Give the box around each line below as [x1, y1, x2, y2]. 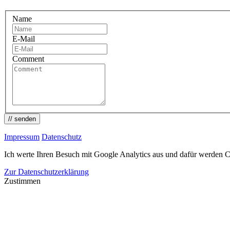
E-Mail [12, 34, 35, 43]
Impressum [4, 132, 40, 141]
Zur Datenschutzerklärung [4, 167, 89, 176]
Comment [12, 54, 44, 63]
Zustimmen [4, 176, 41, 185]
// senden [8, 114, 36, 123]
